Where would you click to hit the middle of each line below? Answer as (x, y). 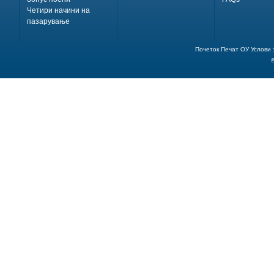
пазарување (48, 21)
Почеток (207, 49)
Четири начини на (58, 10)
